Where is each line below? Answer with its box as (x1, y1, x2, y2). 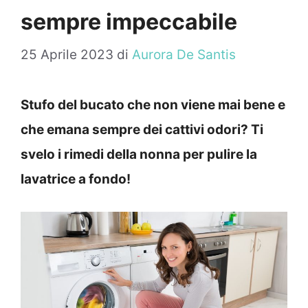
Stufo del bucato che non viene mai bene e (21, 97, 285, 113)
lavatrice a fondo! (21, 171, 131, 188)
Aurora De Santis (132, 47, 236, 63)
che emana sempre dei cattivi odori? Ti (21, 122, 263, 138)
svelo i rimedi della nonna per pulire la (21, 146, 257, 163)
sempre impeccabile (21, 8, 237, 35)
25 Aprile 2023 (21, 47, 113, 63)
